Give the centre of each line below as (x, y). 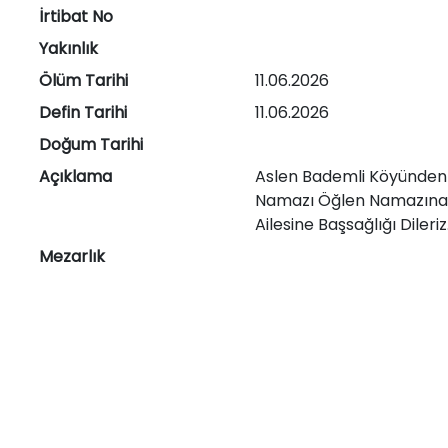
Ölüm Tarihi (83, 80)
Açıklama (75, 176)
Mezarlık (71, 256)
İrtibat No (75, 16)
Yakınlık (68, 48)
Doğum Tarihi (90, 144)
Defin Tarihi (82, 112)
